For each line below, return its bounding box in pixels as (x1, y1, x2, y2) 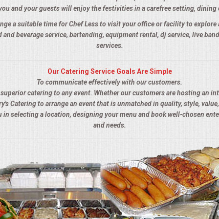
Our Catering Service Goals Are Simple (47, 67, 172, 76)
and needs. (93, 121, 126, 130)
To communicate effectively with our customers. (37, 78, 182, 87)
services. (96, 42, 123, 50)
